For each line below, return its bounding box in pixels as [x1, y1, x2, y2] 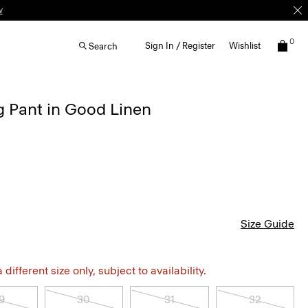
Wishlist [229, 41, 261, 51]
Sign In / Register [145, 41, 215, 51]
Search [89, 41, 118, 52]
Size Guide [241, 217, 294, 230]
